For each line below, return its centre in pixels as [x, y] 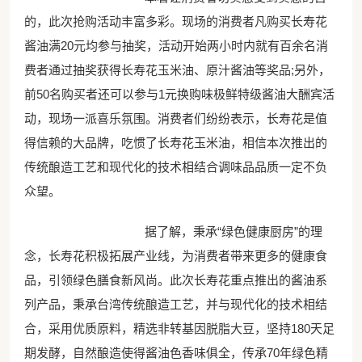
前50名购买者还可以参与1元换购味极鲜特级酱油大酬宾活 [179, 94]
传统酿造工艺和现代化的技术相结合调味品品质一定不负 [175, 166]
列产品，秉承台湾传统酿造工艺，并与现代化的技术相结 [175, 304]
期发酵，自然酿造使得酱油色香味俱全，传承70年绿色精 [176, 352]
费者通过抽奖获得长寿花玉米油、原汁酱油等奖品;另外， [177, 69]
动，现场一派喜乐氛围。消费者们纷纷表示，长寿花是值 [175, 118]
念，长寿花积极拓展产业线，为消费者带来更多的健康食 [175, 255]
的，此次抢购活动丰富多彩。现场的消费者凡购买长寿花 [175, 21]
